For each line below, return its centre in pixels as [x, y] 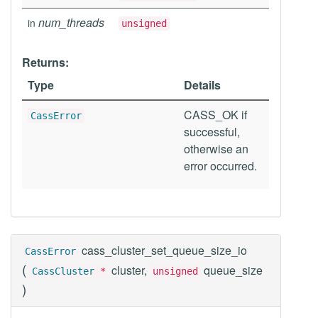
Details [202, 85]
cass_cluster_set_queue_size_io [164, 250]
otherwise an [216, 149]
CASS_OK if [215, 115]
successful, [212, 132]
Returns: [45, 62]
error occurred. [220, 166]
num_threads [71, 22]
